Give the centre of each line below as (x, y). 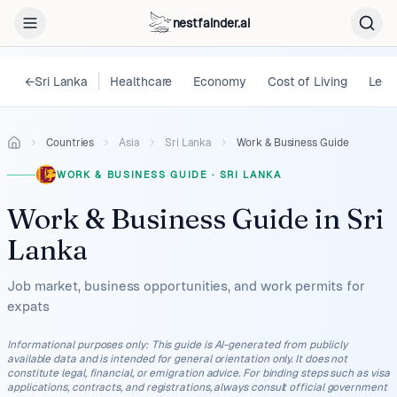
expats (28, 306)
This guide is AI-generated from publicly (249, 345)
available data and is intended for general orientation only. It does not (178, 359)
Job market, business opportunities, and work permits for (186, 286)
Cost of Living (307, 82)
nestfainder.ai (211, 23)
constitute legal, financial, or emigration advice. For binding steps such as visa (198, 373)
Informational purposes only (76, 345)
